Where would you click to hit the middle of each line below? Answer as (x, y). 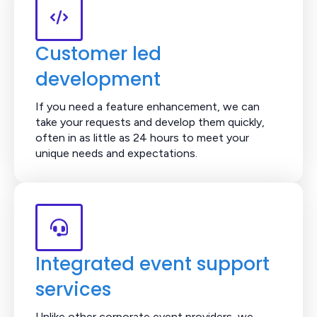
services (73, 289)
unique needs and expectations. (116, 153)
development (98, 79)
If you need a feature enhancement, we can (148, 106)
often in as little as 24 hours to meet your (142, 137)
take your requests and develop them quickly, (150, 122)
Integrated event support (152, 264)
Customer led (98, 53)
